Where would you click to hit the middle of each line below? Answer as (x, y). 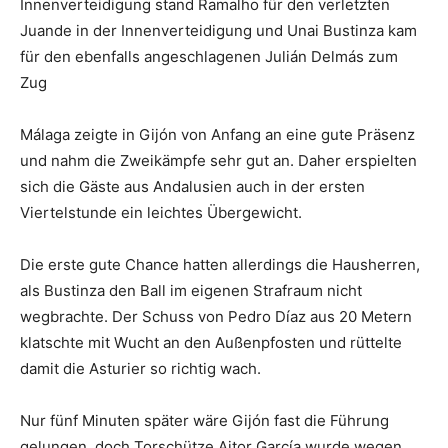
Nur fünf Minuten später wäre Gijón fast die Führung (204, 420)
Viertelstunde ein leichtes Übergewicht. (161, 212)
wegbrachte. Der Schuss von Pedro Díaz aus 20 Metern (216, 316)
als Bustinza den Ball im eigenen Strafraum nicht (191, 290)
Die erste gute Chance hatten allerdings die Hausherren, (220, 264)
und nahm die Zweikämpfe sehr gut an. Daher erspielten (218, 160)
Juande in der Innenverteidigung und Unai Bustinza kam (218, 30)
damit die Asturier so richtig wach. (140, 368)
